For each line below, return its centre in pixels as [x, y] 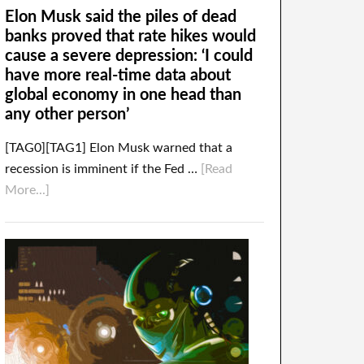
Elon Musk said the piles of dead [121, 17]
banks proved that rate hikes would [130, 37]
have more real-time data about [118, 76]
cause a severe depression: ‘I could [129, 56]
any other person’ [67, 115]
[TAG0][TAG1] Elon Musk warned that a [119, 148]
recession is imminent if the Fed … [103, 169]
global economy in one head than [123, 95]
